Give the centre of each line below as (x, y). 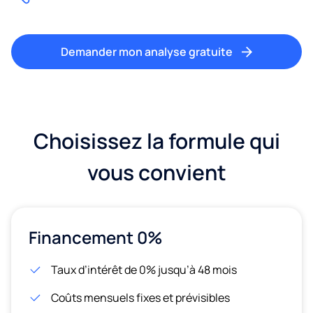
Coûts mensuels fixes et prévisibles (140, 297)
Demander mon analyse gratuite (147, 51)
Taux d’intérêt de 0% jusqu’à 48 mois (144, 269)
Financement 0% (96, 237)
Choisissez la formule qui (156, 140)
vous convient (156, 172)
